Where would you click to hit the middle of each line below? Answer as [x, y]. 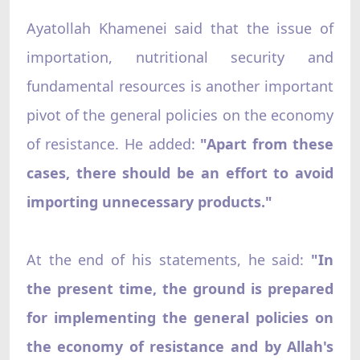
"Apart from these [267, 143]
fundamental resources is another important [180, 86]
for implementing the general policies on [180, 317]
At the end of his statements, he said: [169, 259]
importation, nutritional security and [180, 57]
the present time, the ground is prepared [180, 288]
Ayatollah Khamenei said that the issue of [180, 28]
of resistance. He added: [113, 143]
